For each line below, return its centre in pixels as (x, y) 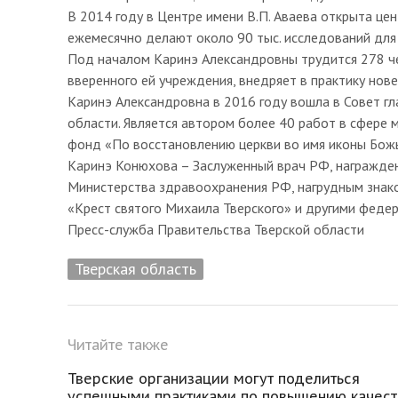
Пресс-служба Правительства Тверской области (216, 229)
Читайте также (118, 344)
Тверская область (135, 268)
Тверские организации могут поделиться (214, 378)
